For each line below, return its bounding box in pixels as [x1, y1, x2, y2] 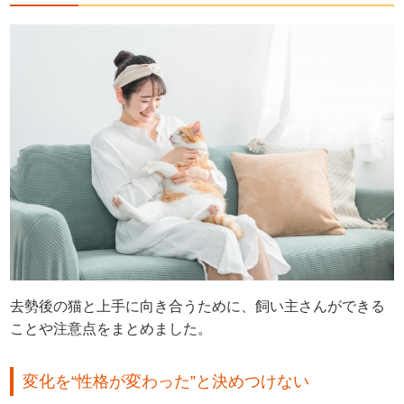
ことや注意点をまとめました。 [10, 320, 213, 336]
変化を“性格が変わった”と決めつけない [23, 372, 310, 390]
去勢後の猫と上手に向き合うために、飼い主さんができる [10, 298, 386, 314]
